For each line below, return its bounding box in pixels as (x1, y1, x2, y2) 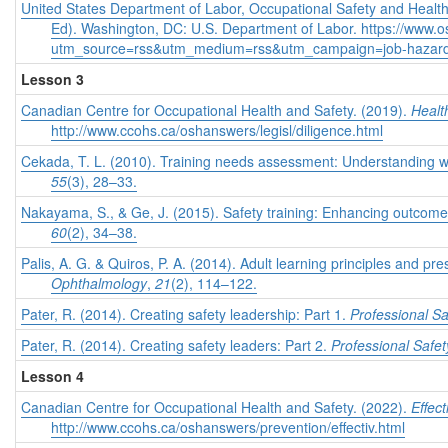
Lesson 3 (21, 69, 84, 90)
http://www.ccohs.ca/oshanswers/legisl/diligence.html (51, 120, 383, 141)
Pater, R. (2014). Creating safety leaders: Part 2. (21, 335, 331, 356)
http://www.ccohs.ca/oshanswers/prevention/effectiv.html (51, 417, 405, 438)
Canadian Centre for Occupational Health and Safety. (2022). (21, 397, 411, 418)
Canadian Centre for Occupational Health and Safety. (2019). (21, 100, 411, 121)
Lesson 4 (21, 366, 84, 387)
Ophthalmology (51, 273, 147, 294)
